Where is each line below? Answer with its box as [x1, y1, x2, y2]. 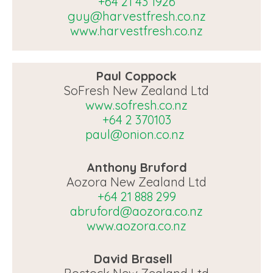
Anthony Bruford [86, 160, 187, 175]
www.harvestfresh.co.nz [70, 23, 203, 38]
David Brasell [94, 251, 176, 266]
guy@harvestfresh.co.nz [67, 9, 206, 24]
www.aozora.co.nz [87, 218, 186, 233]
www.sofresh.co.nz [85, 97, 188, 113]
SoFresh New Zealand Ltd [64, 83, 209, 98]
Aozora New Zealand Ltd [66, 174, 207, 190]
